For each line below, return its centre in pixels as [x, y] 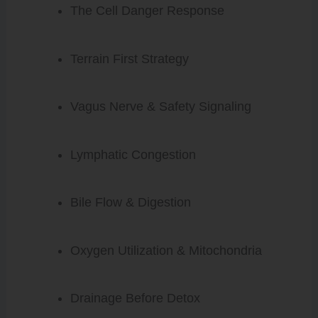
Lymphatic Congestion [133, 154]
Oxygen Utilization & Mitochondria [166, 250]
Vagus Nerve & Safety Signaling [160, 106]
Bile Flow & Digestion [130, 202]
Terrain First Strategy [129, 59]
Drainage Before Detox [135, 298]
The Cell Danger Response [147, 11]
